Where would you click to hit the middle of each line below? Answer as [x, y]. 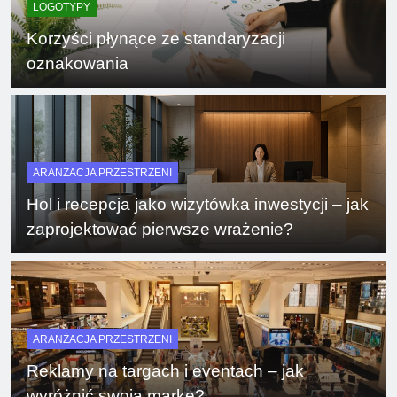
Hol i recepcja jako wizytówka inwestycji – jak [198, 205]
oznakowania [78, 63]
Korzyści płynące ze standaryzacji [156, 38]
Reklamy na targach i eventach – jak [165, 370]
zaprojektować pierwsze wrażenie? [160, 230]
